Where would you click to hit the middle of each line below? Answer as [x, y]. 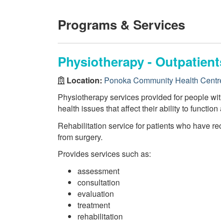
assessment [98, 171]
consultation [99, 182]
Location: [84, 80]
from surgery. [80, 137]
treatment [94, 205]
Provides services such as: [104, 154]
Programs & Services [121, 24]
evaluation [96, 193]
